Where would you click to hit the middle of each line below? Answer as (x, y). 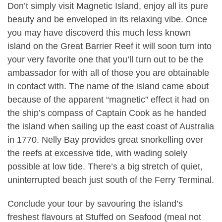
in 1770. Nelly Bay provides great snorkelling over (105, 140)
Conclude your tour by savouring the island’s (95, 203)
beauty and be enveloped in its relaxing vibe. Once (107, 20)
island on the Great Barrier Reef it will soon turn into (110, 46)
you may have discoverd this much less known (99, 33)
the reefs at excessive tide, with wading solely (97, 153)
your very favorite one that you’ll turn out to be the (105, 60)
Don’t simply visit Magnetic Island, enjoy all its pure (108, 6)
